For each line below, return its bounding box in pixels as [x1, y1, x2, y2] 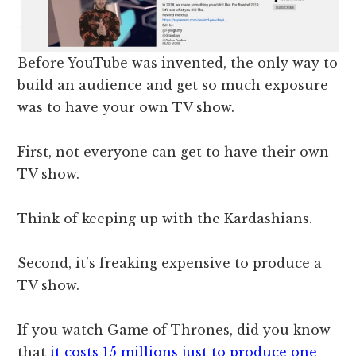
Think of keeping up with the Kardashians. [17, 211, 313, 227]
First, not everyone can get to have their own [17, 144, 330, 161]
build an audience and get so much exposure [17, 77, 329, 94]
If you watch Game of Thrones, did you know [17, 322, 331, 339]
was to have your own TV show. [17, 99, 239, 116]
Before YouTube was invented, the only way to [17, 55, 339, 72]
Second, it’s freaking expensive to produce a [17, 255, 323, 272]
